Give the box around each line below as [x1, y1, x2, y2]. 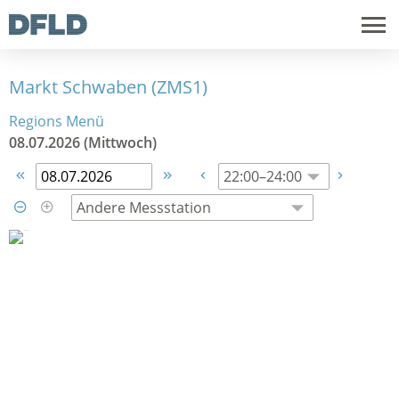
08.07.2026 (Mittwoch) [9, 133, 157, 152]
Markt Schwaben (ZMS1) [9, 75, 208, 99]
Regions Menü [9, 111, 104, 131]
